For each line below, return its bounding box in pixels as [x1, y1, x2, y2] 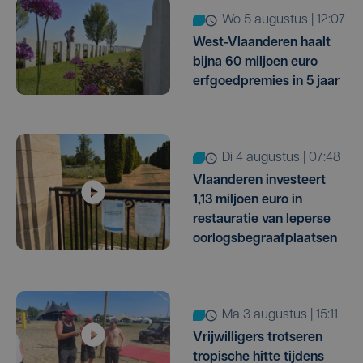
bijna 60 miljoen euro [193, 56, 318, 70]
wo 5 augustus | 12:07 [233, 14, 345, 28]
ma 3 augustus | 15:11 [233, 309, 338, 322]
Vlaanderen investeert [193, 174, 326, 188]
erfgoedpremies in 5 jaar [193, 75, 340, 89]
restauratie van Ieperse [193, 213, 331, 227]
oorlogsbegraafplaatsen [193, 233, 337, 246]
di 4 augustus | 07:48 [230, 152, 340, 165]
